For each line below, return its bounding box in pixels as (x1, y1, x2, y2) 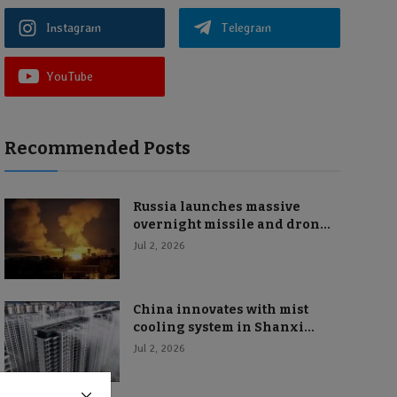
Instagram (45, 20, 101, 35)
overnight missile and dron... (132, 217, 331, 232)
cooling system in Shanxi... (132, 320, 315, 335)
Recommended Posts (4, 137, 191, 159)
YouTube (45, 69, 93, 83)
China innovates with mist (132, 302, 308, 317)
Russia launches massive (132, 199, 300, 214)
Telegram (221, 20, 272, 35)
